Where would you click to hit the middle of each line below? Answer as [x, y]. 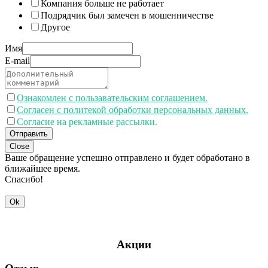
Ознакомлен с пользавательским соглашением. [112, 98]
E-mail [17, 60]
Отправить [29, 133]
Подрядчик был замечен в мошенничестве [127, 15]
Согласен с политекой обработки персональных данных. [133, 109]
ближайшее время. [42, 168]
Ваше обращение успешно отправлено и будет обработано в [127, 157]
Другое [55, 27]
